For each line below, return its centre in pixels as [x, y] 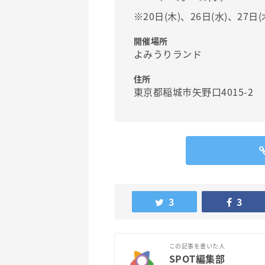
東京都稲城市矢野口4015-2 [194, 92]
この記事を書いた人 [197, 246]
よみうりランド [168, 54]
